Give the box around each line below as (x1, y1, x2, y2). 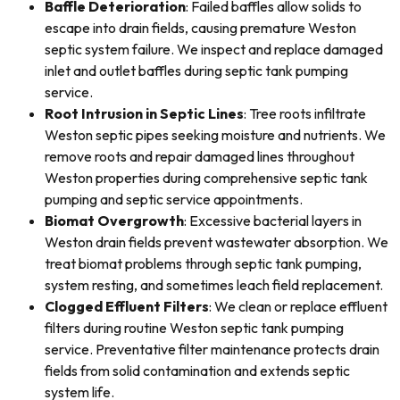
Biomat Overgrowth (45, 212, 184, 229)
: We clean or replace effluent (209, 297, 387, 315)
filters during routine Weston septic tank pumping (45, 319, 344, 337)
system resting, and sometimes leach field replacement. (45, 276, 383, 294)
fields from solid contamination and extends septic (45, 362, 350, 379)
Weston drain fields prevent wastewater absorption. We (45, 233, 388, 251)
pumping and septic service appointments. (45, 190, 303, 208)
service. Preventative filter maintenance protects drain (45, 340, 379, 358)
